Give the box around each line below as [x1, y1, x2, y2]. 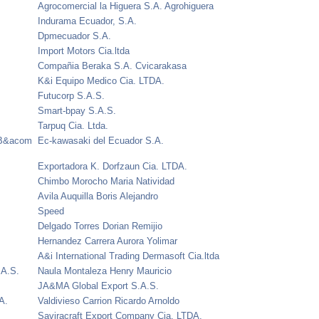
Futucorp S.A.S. [38, 90, 105, 101]
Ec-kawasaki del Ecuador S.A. [38, 135, 164, 146]
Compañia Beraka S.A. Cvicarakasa [38, 60, 187, 71]
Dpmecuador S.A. [38, 30, 112, 41]
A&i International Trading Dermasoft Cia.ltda [38, 250, 220, 261]
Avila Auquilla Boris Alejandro [38, 190, 159, 202]
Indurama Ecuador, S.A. [38, 15, 137, 26]
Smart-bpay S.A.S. [38, 105, 117, 116]
